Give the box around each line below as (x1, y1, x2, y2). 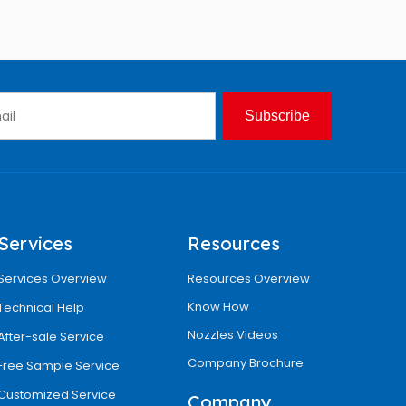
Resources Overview (188, 270, 311, 287)
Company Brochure (188, 354, 304, 372)
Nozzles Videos (188, 326, 279, 343)
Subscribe (245, 108, 310, 123)
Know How (188, 298, 250, 315)
